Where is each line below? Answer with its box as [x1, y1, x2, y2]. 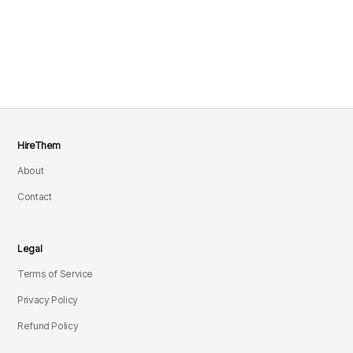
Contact [17, 191, 52, 203]
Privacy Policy [17, 294, 78, 306]
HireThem [17, 139, 61, 151]
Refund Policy [17, 320, 79, 332]
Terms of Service [17, 268, 94, 280]
